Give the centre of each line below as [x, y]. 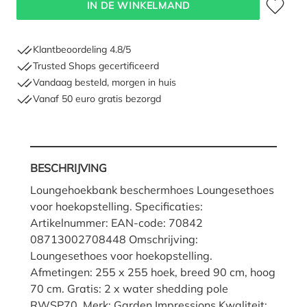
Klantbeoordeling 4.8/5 [82, 50]
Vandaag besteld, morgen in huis [105, 83]
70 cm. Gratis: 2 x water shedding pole [129, 288]
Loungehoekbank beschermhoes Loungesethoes [152, 189]
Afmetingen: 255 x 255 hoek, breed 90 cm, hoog [153, 272]
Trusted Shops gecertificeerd [96, 66]
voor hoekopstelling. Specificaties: [116, 206]
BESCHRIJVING [69, 168]
